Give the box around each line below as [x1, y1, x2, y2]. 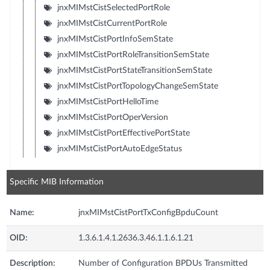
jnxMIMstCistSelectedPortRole [57, 4, 170, 12]
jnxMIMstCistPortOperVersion [57, 113, 168, 122]
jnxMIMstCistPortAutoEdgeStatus [57, 145, 182, 153]
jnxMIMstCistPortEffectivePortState [57, 129, 190, 137]
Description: [10, 259, 56, 268]
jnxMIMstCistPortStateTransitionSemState [57, 66, 212, 75]
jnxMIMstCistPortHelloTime [57, 98, 159, 106]
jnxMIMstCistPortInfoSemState [57, 35, 173, 43]
